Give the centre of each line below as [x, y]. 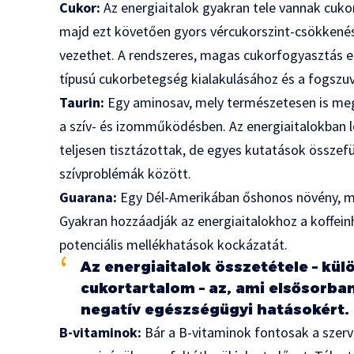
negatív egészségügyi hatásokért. [215, 310]
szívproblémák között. [126, 174]
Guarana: [88, 198]
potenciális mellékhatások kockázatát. [174, 245]
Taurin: [82, 103]
